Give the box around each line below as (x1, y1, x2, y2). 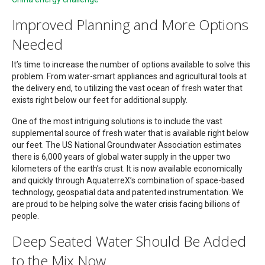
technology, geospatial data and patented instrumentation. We (12, 188, 244, 198)
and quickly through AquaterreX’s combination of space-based (12, 176, 244, 186)
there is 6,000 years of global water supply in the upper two (12, 152, 231, 162)
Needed (12, 34, 63, 54)
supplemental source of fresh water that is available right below (12, 128, 249, 138)
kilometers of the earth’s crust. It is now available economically (12, 164, 243, 174)
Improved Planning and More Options (12, 15, 248, 35)
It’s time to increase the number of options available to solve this (12, 60, 250, 70)
